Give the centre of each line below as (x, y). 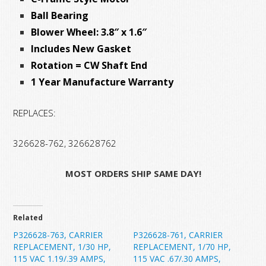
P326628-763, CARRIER (58, 235)
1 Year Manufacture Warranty (102, 82)
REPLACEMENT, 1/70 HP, (182, 247)
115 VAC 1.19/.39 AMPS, (60, 259)
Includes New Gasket (81, 49)
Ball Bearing (60, 16)
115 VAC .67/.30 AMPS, (177, 259)
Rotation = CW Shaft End (89, 66)
